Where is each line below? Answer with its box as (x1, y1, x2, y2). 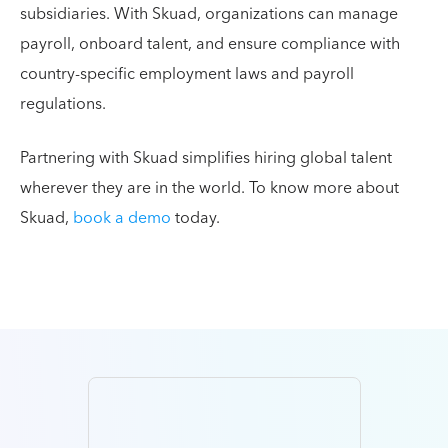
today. (170, 204, 220, 232)
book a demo (72, 204, 171, 232)
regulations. (20, 90, 110, 118)
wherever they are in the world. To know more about (20, 174, 399, 202)
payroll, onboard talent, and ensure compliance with (20, 30, 400, 58)
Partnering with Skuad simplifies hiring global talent (20, 144, 392, 172)
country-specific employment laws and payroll (20, 60, 354, 88)
